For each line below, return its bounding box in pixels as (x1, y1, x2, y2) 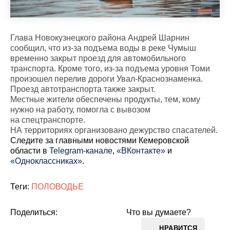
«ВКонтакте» (117, 146, 165, 155)
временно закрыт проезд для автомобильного (10, 54, 186, 63)
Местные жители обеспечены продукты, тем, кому (10, 95, 200, 104)
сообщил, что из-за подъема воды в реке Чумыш (10, 44, 196, 52)
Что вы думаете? (126, 208, 191, 217)
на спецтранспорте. (10, 116, 85, 124)
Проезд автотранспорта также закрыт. (10, 85, 157, 93)
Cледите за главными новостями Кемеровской (10, 136, 189, 145)
